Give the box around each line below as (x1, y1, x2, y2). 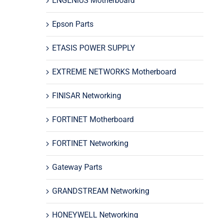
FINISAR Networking (52, 91, 122, 100)
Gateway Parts (52, 162, 103, 172)
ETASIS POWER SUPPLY (52, 43, 136, 53)
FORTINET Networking (52, 138, 129, 148)
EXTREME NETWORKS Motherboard (52, 67, 177, 76)
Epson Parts (52, 19, 94, 29)
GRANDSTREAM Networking (52, 186, 150, 196)
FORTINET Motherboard (52, 114, 134, 124)
